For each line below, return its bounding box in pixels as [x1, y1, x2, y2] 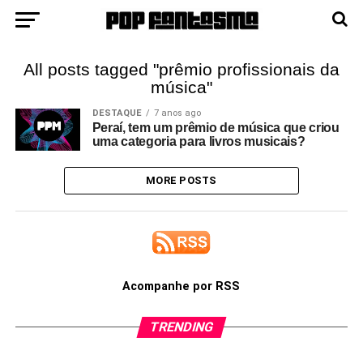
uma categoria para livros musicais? [92, 135, 305, 148]
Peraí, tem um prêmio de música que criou [92, 121, 340, 135]
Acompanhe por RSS [122, 280, 241, 293]
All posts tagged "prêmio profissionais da [23, 60, 340, 79]
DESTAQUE [92, 108, 142, 118]
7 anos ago [153, 108, 201, 118]
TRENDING [147, 319, 216, 335]
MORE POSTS [146, 174, 217, 186]
